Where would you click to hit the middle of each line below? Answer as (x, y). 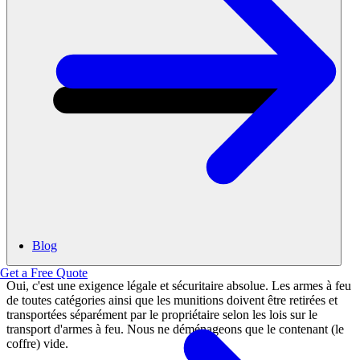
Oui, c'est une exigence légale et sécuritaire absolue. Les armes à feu (179, 286)
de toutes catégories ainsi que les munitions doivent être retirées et (172, 301)
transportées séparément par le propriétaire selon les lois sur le (162, 315)
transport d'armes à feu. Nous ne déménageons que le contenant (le (175, 329)
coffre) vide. (37, 344)
